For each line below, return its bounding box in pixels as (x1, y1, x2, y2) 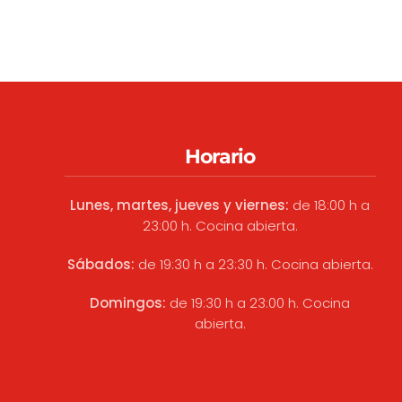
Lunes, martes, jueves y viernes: (70, 196, 290, 215)
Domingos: (90, 293, 167, 313)
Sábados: (66, 255, 135, 275)
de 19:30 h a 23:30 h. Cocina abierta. (134, 255, 373, 275)
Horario (184, 144, 256, 169)
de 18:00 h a (289, 196, 371, 215)
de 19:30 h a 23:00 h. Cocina (166, 293, 351, 313)
